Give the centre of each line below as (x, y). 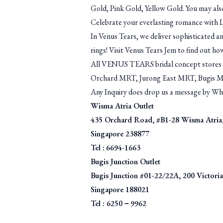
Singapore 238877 (120, 134)
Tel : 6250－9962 (118, 203)
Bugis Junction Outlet (125, 162)
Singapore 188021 (120, 189)
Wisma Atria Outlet (122, 106)
